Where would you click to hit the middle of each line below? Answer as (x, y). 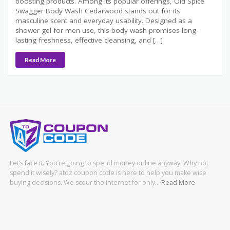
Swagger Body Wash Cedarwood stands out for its (98, 11)
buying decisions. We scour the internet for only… (85, 183)
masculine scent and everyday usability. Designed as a (104, 20)
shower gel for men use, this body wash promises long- (107, 30)
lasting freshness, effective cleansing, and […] (89, 40)
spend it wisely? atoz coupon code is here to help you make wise (108, 173)
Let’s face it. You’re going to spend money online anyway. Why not (109, 163)
